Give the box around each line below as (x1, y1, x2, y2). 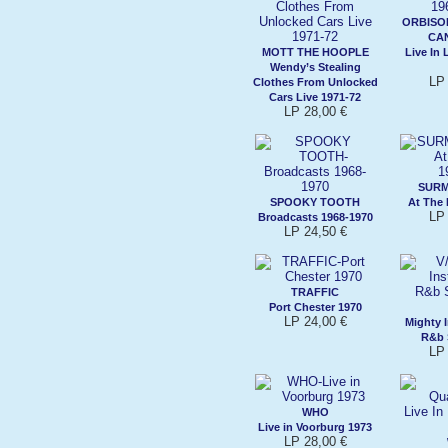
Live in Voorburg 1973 (258, 420, 372, 433)
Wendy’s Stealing (269, 60, 361, 73)
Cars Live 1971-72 (269, 90, 361, 103)
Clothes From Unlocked (252, 75, 378, 88)
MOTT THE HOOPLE (261, 45, 369, 58)
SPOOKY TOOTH (270, 195, 360, 208)
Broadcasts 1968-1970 (257, 210, 373, 223)
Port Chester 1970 (268, 300, 362, 313)
